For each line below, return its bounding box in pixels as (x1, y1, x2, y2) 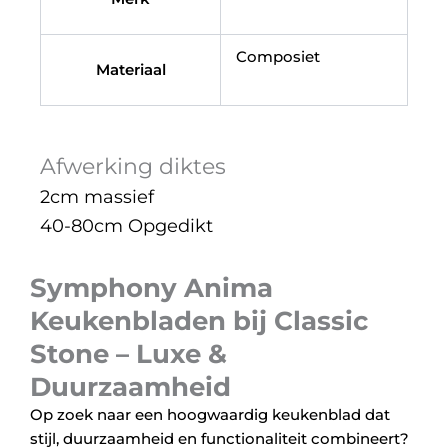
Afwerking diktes (40, 152, 226, 179)
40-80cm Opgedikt (40, 214, 213, 237)
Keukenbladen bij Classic (30, 304, 368, 336)
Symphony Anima (30, 271, 273, 303)
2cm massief (40, 185, 154, 208)
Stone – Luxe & (30, 337, 227, 369)
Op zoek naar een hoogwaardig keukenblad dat (30, 404, 390, 424)
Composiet (236, 47, 320, 67)
